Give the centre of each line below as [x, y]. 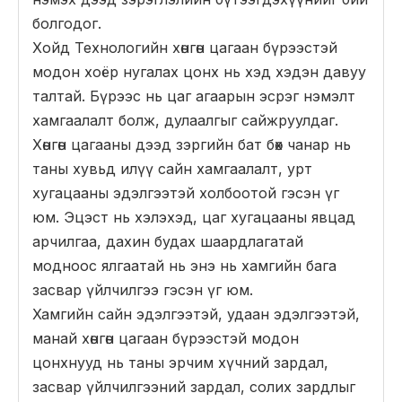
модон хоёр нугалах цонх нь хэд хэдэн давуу [199, 72]
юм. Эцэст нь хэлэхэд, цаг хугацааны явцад [194, 217]
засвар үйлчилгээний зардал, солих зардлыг [194, 387]
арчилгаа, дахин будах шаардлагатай [168, 241]
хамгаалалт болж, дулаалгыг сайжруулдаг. [185, 120]
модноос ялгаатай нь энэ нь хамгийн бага [184, 266]
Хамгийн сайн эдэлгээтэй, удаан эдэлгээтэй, [196, 314]
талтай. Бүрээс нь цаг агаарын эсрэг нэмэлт [194, 96]
